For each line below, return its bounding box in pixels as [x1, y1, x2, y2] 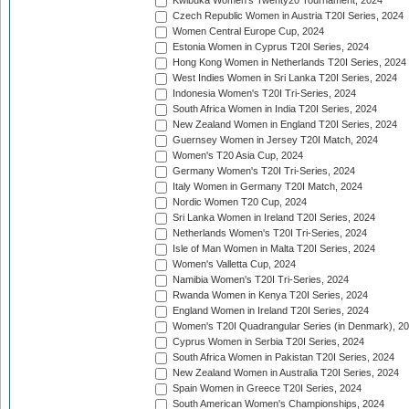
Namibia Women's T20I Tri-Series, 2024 [170, 274, 349, 286]
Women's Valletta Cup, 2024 [170, 258, 296, 270]
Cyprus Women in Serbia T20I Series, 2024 [170, 336, 364, 348]
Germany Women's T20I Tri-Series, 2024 [170, 165, 355, 177]
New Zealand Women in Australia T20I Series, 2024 [170, 367, 399, 379]
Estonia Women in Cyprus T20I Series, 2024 [170, 41, 369, 53]
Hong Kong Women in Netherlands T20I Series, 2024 [170, 57, 406, 68]
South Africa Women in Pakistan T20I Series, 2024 [170, 351, 394, 363]
